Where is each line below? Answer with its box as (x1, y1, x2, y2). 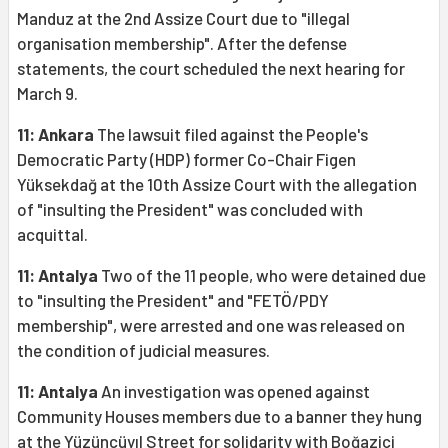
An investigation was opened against (98, 381, 370, 402)
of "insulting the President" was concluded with (17, 199, 363, 220)
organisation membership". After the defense (17, 33, 347, 54)
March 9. (17, 83, 78, 104)
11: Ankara (17, 124, 94, 145)
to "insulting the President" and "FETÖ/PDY (17, 290, 329, 311)
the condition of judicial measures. (17, 340, 270, 361)
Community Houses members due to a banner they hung (17, 406, 422, 427)
